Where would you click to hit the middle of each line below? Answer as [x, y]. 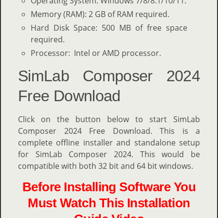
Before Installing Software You [109, 187]
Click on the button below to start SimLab [109, 119]
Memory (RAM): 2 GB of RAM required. [100, 14]
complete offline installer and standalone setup [109, 142]
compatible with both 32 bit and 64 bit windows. [106, 166]
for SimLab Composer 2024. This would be [109, 154]
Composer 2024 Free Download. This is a [109, 131]
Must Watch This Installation [109, 203]
